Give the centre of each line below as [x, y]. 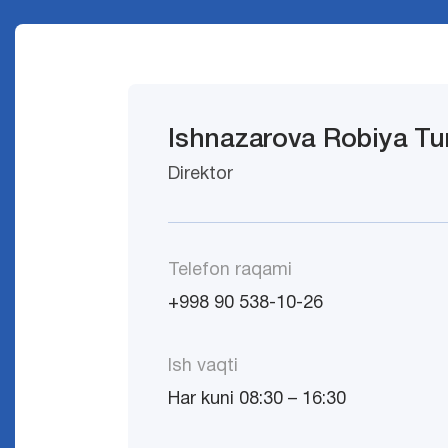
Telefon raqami [230, 270]
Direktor [201, 174]
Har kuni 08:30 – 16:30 [257, 399]
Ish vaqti [203, 366]
